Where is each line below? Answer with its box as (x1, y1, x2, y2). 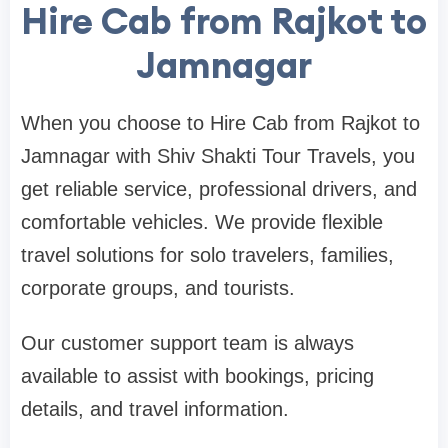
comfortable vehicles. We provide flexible (21, 211, 383, 234)
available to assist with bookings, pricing (21, 365, 374, 388)
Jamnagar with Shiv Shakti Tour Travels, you (21, 145, 415, 168)
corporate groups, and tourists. (21, 277, 295, 300)
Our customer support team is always (21, 332, 354, 355)
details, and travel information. (21, 398, 289, 421)
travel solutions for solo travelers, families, (21, 244, 394, 267)
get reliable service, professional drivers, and (21, 178, 417, 201)
